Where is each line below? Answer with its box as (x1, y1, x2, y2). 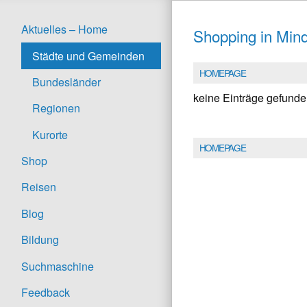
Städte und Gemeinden (32, 47, 145, 64)
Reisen (21, 179, 56, 195)
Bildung (21, 232, 59, 248)
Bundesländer (32, 73, 101, 90)
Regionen (32, 100, 80, 116)
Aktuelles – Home (21, 21, 108, 38)
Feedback (21, 284, 70, 300)
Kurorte (32, 126, 68, 143)
